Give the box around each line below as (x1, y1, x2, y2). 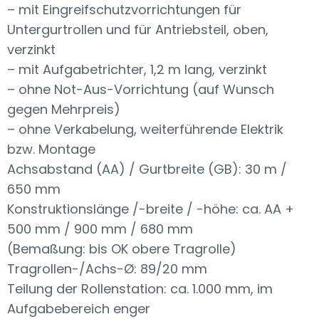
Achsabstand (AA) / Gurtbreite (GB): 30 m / (7, 160, 287, 178)
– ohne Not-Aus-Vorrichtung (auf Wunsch (7, 80, 274, 98)
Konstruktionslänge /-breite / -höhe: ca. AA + (7, 200, 294, 218)
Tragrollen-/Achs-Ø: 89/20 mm (7, 260, 207, 278)
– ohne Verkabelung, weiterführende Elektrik (7, 120, 283, 138)
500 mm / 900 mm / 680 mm (7, 220, 193, 238)
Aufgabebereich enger (7, 300, 150, 318)
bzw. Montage (7, 140, 95, 158)
